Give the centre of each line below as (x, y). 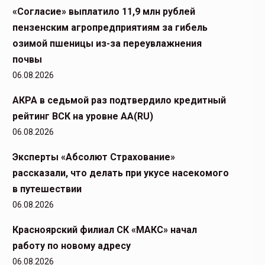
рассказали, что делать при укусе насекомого (121, 173)
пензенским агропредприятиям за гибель (110, 28)
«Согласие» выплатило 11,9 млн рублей (104, 12)
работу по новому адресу (72, 246)
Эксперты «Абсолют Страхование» (94, 157)
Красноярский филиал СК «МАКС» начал (105, 230)
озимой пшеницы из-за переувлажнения (107, 43)
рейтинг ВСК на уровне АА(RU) (83, 116)
